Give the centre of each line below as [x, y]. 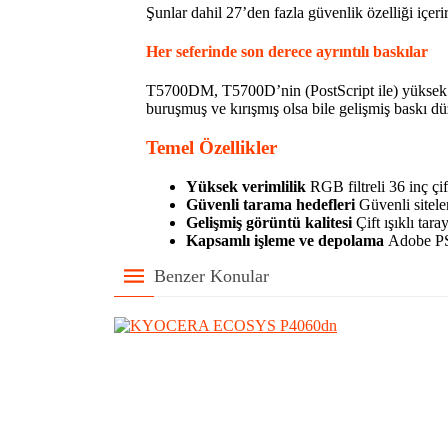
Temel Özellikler [211, 148]
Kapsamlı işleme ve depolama [285, 240]
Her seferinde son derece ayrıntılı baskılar [287, 52]
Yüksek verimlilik [246, 186]
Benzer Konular [211, 275]
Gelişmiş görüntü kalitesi [269, 222]
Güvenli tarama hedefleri [270, 204]
